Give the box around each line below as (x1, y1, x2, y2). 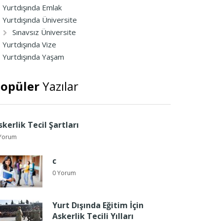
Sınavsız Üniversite (12, 27, 76, 37)
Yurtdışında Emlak (2, 2, 62, 12)
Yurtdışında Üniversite (2, 15, 77, 25)
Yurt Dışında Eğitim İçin (52, 200, 144, 211)
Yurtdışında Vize (2, 39, 56, 49)
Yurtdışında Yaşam (2, 52, 64, 62)
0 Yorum (52, 169, 76, 177)
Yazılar (39, 78, 78, 94)
